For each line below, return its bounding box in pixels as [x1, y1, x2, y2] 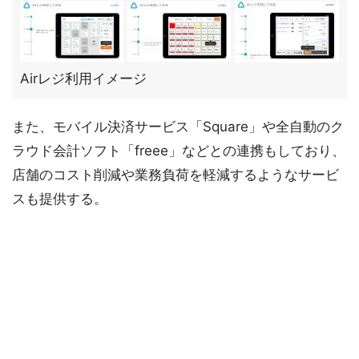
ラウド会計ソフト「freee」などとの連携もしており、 [12, 143, 345, 159]
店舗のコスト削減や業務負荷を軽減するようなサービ [12, 167, 339, 183]
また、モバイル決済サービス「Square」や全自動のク [12, 119, 344, 135]
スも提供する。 [12, 191, 107, 207]
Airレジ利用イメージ [20, 71, 147, 87]
